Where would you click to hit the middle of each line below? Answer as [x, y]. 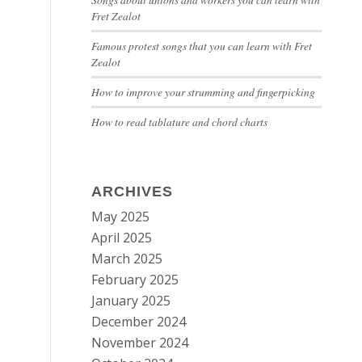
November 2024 [140, 343]
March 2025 [127, 259]
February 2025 [135, 280]
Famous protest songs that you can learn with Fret [202, 46]
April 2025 [122, 238]
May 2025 [121, 217]
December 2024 [139, 322]
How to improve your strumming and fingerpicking [204, 92]
